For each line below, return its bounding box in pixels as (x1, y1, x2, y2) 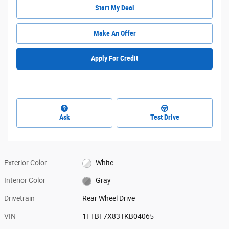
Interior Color (4, 176, 45, 185)
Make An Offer (93, 29, 136, 37)
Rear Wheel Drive (82, 194, 135, 203)
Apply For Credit (91, 54, 138, 63)
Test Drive (150, 113, 179, 122)
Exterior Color (4, 158, 47, 167)
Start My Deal (95, 4, 134, 12)
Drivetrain (4, 194, 35, 203)
